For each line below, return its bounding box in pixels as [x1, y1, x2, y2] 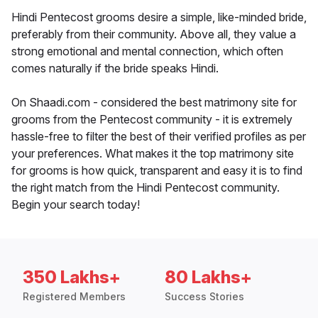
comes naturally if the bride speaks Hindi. [11, 61, 219, 76]
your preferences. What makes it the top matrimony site [11, 146, 294, 161]
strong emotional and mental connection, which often [11, 44, 283, 59]
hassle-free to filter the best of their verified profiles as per [11, 129, 306, 144]
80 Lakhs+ [165, 267, 252, 288]
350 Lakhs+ [23, 267, 121, 288]
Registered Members [23, 290, 126, 303]
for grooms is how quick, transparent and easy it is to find [11, 163, 302, 178]
